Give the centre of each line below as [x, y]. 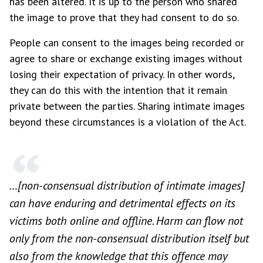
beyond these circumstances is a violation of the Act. [128, 122]
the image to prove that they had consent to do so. [124, 17]
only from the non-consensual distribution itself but [129, 238]
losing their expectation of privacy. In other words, [122, 74]
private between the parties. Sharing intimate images [127, 106]
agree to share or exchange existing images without [126, 58]
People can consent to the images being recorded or [127, 43]
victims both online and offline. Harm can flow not [126, 221]
